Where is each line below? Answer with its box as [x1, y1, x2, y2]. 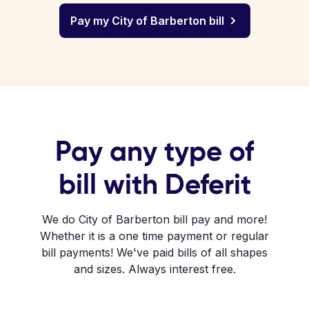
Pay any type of [55, 134, 254, 168]
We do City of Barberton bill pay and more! [42, 212, 267, 226]
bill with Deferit [58, 167, 251, 201]
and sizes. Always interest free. [73, 262, 236, 276]
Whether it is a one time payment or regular [40, 229, 269, 243]
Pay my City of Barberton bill [70, 14, 224, 28]
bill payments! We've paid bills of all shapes [41, 246, 268, 259]
